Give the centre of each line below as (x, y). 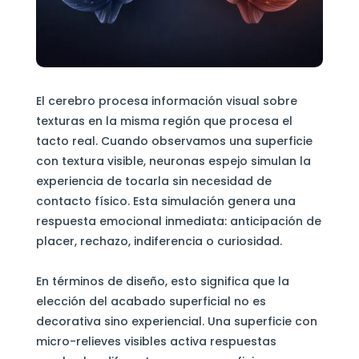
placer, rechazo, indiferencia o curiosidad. (159, 241)
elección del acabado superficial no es (151, 301)
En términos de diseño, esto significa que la (162, 281)
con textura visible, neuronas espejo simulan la (173, 161)
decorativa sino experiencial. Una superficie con (176, 321)
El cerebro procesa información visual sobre (166, 101)
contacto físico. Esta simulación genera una (165, 201)
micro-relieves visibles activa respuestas (156, 341)
